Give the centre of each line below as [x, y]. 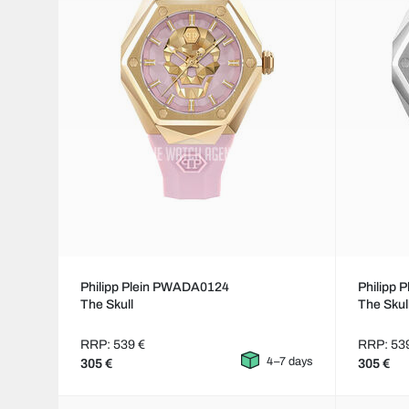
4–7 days [290, 362]
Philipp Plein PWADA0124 [155, 288]
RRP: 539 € [113, 345]
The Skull [107, 305]
